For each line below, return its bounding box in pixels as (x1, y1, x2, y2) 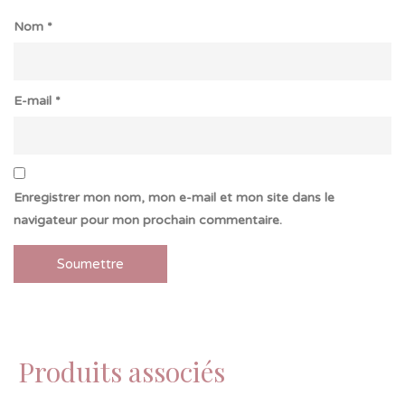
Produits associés (18, 353, 225, 390)
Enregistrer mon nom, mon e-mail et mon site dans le (14, 189, 334, 205)
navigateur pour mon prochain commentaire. (14, 212, 282, 228)
